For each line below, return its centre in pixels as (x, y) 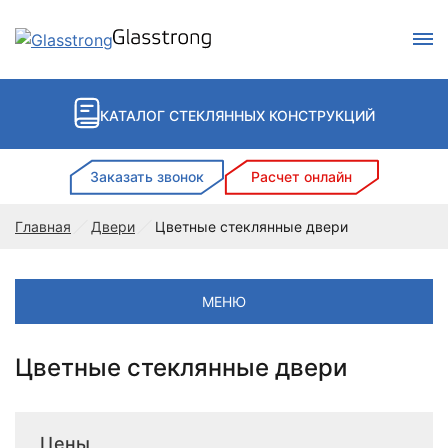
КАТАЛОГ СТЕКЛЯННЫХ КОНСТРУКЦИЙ (237, 115)
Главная (43, 226)
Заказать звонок (146, 176)
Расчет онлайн (301, 176)
